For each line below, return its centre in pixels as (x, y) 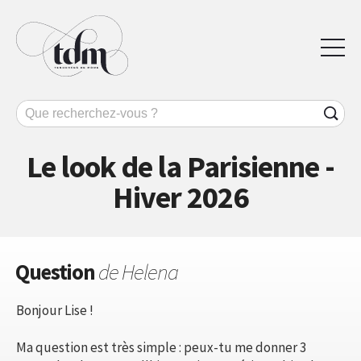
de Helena (138, 271)
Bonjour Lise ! (55, 310)
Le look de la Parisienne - (180, 166)
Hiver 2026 (180, 197)
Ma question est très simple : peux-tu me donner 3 (161, 347)
